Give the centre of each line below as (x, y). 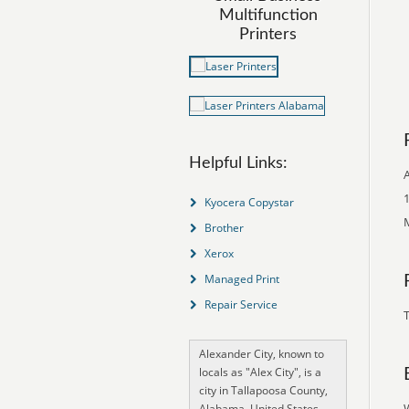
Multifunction (268, 16)
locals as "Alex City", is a (260, 372)
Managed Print (241, 279)
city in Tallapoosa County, (263, 390)
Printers (268, 35)
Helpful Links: (238, 163)
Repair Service (241, 304)
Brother (224, 228)
